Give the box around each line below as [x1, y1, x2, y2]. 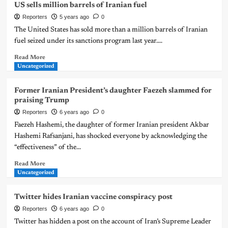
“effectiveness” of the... [14, 144, 81, 152]
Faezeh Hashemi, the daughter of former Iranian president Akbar [14, 122, 209, 129]
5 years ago [59, 14, 89, 20]
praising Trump [14, 97, 69, 105]
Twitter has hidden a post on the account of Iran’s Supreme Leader [14, 218, 211, 226]
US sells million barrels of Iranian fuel [14, 2, 147, 10]
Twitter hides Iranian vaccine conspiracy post [14, 193, 173, 202]
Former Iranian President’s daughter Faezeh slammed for [14, 87, 212, 95]
